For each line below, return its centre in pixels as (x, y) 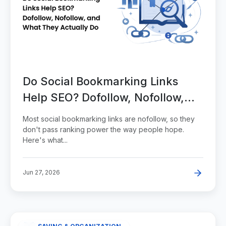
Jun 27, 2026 (41, 172)
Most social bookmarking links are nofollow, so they (109, 119)
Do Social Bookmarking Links (100, 81)
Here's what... (45, 140)
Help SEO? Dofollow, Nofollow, (103, 97)
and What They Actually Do (96, 113)
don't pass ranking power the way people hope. (103, 129)
